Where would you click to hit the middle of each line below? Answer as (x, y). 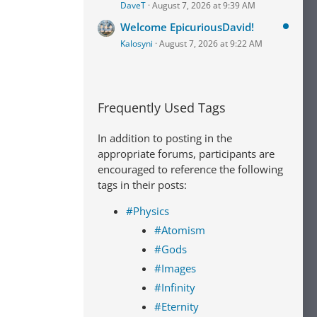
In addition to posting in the (165, 138)
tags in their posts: (142, 185)
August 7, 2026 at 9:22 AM (211, 44)
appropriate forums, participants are (186, 154)
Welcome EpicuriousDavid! (187, 27)
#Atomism (180, 230)
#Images (175, 268)
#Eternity (177, 306)
